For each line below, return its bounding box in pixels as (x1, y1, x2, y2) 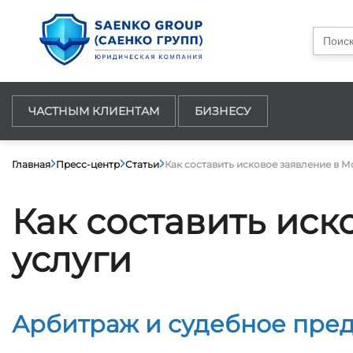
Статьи (125, 158, 159, 170)
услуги (12, 238, 132, 281)
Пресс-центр (56, 158, 120, 170)
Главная (12, 158, 50, 170)
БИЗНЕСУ (195, 104, 251, 118)
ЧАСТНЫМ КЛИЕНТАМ (28, 104, 159, 118)
